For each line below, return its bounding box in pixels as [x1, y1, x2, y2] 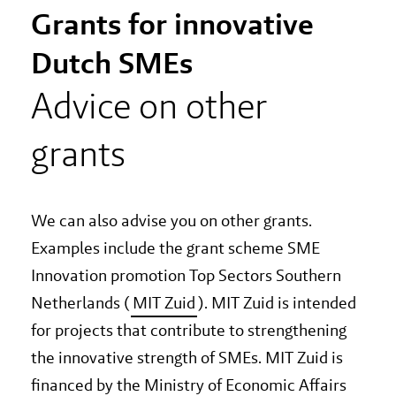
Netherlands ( [31, 292, 131, 315]
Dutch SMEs [31, 43, 193, 83]
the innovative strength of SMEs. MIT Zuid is [31, 346, 343, 369]
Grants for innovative [31, 4, 314, 44]
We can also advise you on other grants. [31, 209, 312, 232]
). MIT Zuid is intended [197, 292, 356, 315]
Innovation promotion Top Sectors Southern [31, 264, 341, 287]
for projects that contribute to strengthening [31, 319, 346, 342]
